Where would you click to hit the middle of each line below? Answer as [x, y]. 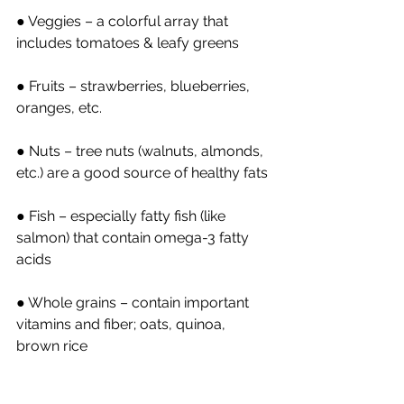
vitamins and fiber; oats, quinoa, [123, 324]
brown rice [52, 345]
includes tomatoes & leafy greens [128, 42]
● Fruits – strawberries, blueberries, [135, 86]
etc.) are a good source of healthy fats [142, 172]
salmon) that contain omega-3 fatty [134, 237]
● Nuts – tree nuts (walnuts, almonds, [142, 151]
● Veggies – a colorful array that [124, 21]
